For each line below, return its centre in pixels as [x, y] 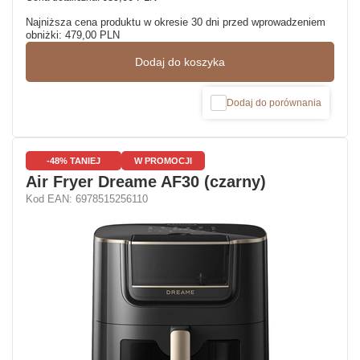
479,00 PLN [92, 35]
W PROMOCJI [163, 161]
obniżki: [45, 35]
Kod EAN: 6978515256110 [87, 199]
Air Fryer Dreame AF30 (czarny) [146, 182]
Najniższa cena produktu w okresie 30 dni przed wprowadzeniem [176, 22]
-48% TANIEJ [74, 161]
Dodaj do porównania [274, 103]
